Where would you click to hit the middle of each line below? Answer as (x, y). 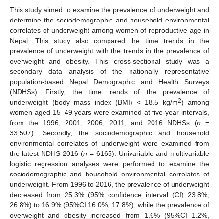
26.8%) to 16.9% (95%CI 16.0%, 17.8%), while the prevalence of (109, 205)
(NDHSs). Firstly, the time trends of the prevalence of (109, 92)
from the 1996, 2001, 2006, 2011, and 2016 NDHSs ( (103, 122)
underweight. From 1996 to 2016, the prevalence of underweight (109, 184)
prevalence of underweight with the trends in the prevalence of (109, 51)
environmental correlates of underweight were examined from (109, 143)
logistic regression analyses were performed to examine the (109, 164)
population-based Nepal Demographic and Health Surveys (109, 81)
